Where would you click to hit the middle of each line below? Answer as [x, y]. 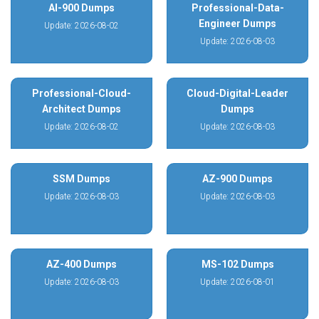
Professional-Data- [237, 8]
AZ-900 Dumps [237, 179]
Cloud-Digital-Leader [237, 93]
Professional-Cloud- [82, 93]
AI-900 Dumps [82, 8]
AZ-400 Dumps [82, 264]
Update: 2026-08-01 [237, 282]
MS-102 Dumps [237, 264]
